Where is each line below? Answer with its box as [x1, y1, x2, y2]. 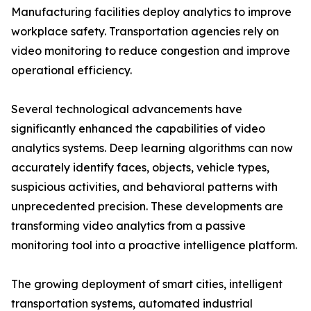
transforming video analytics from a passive [11, 219, 246, 233]
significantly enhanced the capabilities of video [11, 121, 265, 136]
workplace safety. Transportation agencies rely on [11, 24, 279, 39]
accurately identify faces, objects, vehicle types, [11, 160, 269, 175]
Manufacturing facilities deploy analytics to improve [11, 5, 292, 19]
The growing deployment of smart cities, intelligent [11, 277, 283, 292]
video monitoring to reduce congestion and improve [11, 44, 290, 58]
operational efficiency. [11, 63, 132, 78]
